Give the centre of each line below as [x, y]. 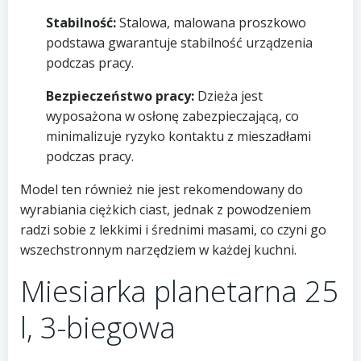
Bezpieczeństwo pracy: [120, 95]
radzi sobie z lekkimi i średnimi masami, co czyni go [173, 229]
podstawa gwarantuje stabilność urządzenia [179, 42]
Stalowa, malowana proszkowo [211, 22]
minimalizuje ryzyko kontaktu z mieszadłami [178, 136]
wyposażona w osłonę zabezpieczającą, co [172, 116]
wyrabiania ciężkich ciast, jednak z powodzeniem [166, 209]
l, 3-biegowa [98, 327]
